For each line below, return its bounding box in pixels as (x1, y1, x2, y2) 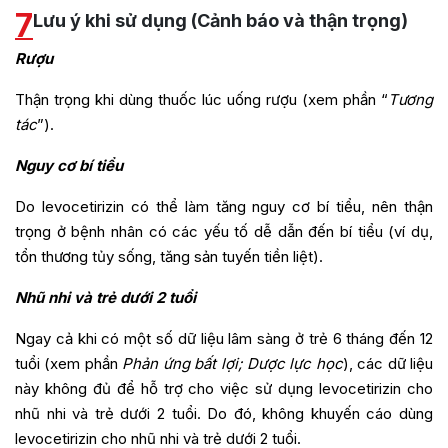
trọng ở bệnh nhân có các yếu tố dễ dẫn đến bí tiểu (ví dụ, (15, 222, 433, 242)
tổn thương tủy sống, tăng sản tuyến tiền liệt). (15, 247, 323, 267)
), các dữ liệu (342, 354, 434, 374)
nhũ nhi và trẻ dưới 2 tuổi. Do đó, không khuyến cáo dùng (15, 404, 433, 424)
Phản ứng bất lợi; (122, 354, 243, 374)
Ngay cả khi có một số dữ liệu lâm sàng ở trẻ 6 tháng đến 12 (15, 329, 433, 349)
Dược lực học (246, 354, 343, 374)
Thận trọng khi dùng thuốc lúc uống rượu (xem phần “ (15, 90, 388, 110)
